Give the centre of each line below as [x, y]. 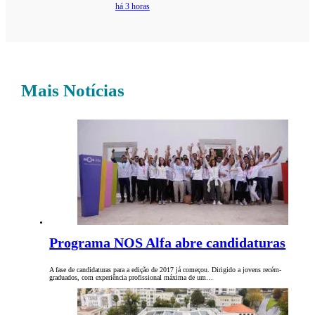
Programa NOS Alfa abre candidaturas [168, 243]
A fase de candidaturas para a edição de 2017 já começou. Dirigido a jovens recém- [166, 270]
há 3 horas [132, 7]
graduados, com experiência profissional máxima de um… [131, 278]
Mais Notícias [73, 91]
